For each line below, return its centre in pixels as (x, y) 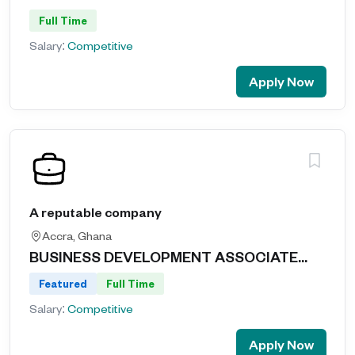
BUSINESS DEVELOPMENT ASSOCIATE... (168, 256)
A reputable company (95, 212)
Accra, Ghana (77, 236)
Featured (63, 284)
